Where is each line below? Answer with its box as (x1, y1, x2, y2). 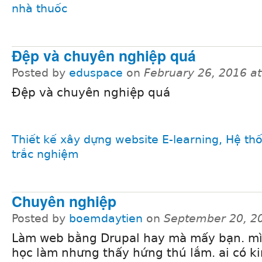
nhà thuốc (12, 2, 67, 15)
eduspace (69, 66, 123, 79)
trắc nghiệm (12, 148, 79, 161)
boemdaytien (69, 212, 143, 225)
